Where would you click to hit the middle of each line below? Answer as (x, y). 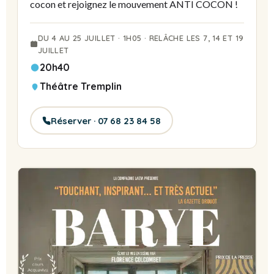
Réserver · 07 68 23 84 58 (106, 120)
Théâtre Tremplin (81, 87)
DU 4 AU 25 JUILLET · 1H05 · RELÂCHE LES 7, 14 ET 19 (141, 38)
